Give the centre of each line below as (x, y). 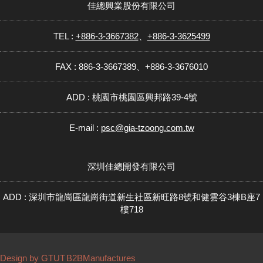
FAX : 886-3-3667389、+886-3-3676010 (131, 66)
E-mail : (85, 127)
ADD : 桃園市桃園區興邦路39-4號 (131, 97)
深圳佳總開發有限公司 (131, 166)
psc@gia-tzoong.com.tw (147, 127)
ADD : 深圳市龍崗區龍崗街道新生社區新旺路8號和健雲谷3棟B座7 (131, 197)
